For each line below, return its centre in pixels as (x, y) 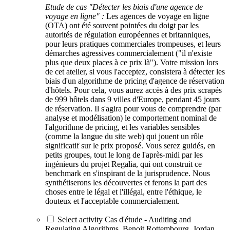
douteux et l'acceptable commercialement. (112, 201)
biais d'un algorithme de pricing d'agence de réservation (135, 81)
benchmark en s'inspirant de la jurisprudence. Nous (128, 173)
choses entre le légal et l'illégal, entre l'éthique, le (123, 191)
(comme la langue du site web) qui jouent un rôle (124, 136)
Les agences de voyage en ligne (157, 16)
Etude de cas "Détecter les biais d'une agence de (124, 7)
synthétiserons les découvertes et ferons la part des (126, 182)
